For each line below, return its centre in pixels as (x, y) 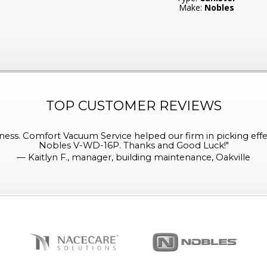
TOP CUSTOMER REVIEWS (133, 105)
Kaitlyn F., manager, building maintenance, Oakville (139, 157)
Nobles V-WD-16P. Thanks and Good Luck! (132, 145)
